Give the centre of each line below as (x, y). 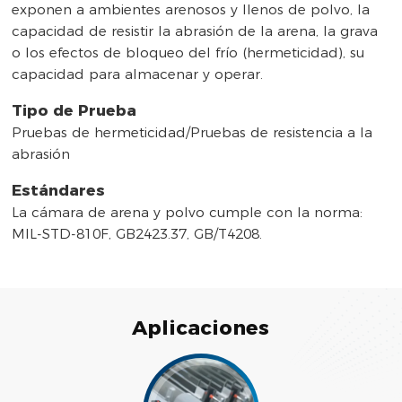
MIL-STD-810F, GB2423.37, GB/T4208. (137, 234)
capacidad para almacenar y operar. (138, 74)
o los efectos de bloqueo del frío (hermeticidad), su (188, 53)
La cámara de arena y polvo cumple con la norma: (188, 213)
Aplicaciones (201, 328)
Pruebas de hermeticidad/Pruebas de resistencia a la (192, 133)
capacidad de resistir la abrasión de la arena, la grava (195, 31)
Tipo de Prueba (74, 111)
